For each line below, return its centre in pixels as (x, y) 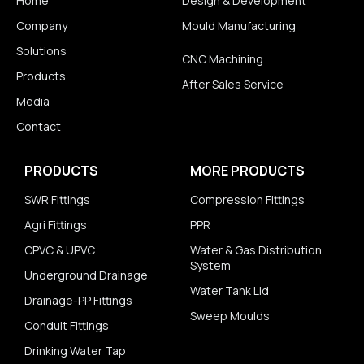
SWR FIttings (57, 200)
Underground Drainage (86, 275)
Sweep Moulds (230, 316)
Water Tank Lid (230, 291)
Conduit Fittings (67, 326)
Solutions (41, 51)
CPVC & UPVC (60, 250)
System (210, 266)
